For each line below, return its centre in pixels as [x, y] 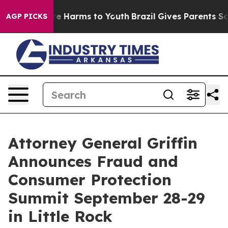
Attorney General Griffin [103, 143]
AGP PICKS [27, 16]
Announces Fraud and [93, 161]
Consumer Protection [90, 180]
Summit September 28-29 [107, 198]
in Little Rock [60, 216]
